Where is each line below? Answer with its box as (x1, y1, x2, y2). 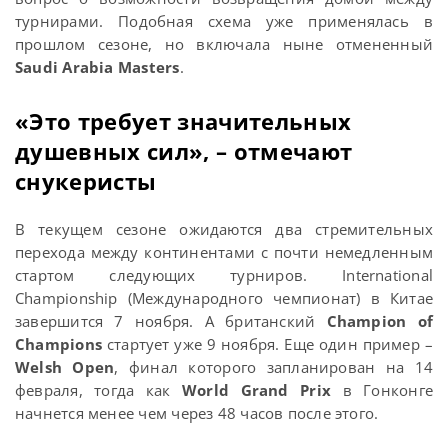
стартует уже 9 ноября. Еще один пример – (102, 334, 433, 355)
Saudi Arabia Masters (15, 57, 180, 78)
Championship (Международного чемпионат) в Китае (15, 288, 433, 309)
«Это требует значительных (15, 106, 352, 137)
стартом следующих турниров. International (15, 265, 433, 286)
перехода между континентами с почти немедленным (15, 242, 433, 263)
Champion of (326, 311, 433, 332)
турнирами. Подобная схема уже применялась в (15, 11, 433, 32)
